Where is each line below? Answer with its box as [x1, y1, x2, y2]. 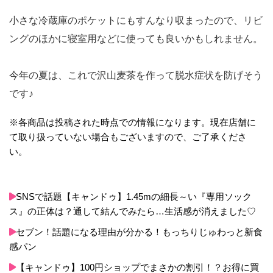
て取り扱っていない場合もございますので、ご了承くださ [9, 132, 247, 143]
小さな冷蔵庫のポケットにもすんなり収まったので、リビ [9, 15, 263, 26]
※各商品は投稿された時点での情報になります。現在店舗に [9, 117, 256, 128]
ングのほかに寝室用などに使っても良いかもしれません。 [9, 34, 263, 44]
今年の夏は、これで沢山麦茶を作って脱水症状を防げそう [9, 70, 263, 81]
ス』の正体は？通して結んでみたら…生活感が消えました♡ [9, 206, 256, 217]
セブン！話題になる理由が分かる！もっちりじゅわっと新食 [16, 227, 263, 238]
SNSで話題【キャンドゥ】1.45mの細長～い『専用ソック [16, 191, 252, 202]
